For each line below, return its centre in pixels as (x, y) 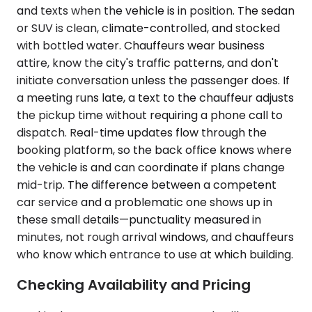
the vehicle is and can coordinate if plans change (151, 167)
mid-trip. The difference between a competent (147, 185)
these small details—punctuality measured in (139, 219)
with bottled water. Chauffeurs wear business (141, 45)
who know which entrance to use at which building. (155, 254)
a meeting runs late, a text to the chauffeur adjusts (155, 97)
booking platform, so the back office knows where (154, 150)
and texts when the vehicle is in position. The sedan (156, 10)
